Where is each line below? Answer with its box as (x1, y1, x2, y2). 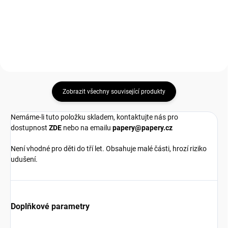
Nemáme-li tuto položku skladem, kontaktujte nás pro (11, 112, 178, 121)
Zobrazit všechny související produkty (63, 88, 165, 95)
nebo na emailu (63, 123, 112, 132)
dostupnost (11, 123, 49, 132)
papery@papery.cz (112, 123, 173, 132)
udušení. (11, 155, 38, 163)
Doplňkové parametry (11, 201, 90, 211)
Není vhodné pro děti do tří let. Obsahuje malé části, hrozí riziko (11, 144, 207, 153)
